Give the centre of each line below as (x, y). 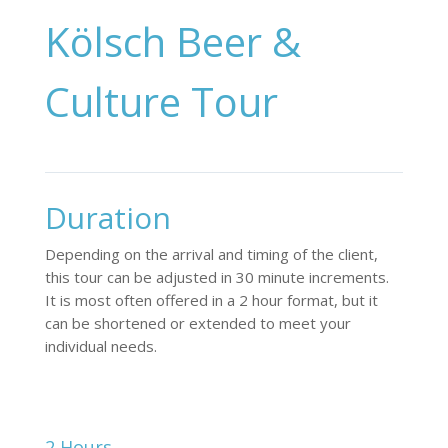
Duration (107, 217)
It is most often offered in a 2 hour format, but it (211, 299)
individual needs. (100, 345)
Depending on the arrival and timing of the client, (211, 253)
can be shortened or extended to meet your (197, 322)
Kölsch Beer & (172, 41)
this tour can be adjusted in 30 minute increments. (216, 276)
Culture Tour (161, 101)
